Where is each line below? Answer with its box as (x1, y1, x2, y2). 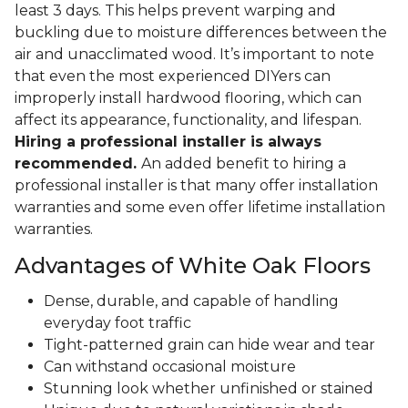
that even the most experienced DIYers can (15, 67, 331, 86)
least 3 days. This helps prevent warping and (15, 2, 336, 20)
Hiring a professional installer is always (15, 133, 321, 151)
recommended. (15, 155, 141, 173)
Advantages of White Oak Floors (15, 252, 371, 280)
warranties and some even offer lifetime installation (15, 199, 385, 217)
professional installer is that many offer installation (15, 177, 378, 195)
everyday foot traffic (44, 314, 191, 332)
